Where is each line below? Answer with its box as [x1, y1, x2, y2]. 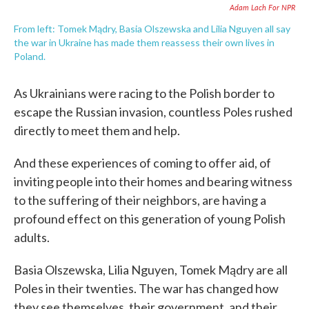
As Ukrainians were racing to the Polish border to [14, 86, 275, 101]
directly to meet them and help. [14, 123, 180, 138]
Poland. [14, 50, 46, 62]
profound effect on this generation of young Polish [14, 211, 286, 226]
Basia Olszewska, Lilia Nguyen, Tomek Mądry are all [14, 262, 288, 277]
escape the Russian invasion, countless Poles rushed [14, 104, 292, 119]
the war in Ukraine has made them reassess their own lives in [14, 37, 275, 48]
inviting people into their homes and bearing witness [14, 174, 292, 189]
